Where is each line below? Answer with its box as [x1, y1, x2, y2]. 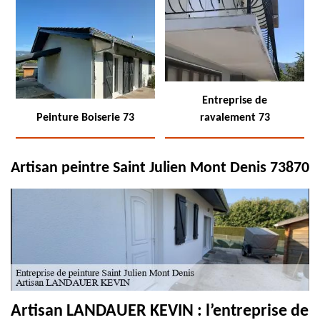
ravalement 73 [199, 112, 270, 124]
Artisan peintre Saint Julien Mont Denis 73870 [11, 160, 309, 176]
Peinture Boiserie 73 [36, 112, 134, 124]
